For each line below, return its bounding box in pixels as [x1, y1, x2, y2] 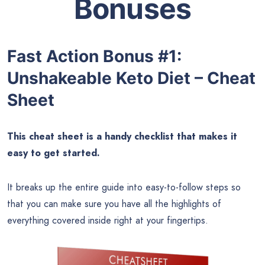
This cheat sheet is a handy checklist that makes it [7, 129, 237, 143]
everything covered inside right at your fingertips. [7, 213, 208, 227]
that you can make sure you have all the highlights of [7, 196, 221, 211]
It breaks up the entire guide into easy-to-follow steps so [7, 180, 241, 194]
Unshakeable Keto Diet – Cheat [7, 67, 256, 88]
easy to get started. [7, 146, 100, 160]
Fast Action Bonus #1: [7, 46, 182, 66]
